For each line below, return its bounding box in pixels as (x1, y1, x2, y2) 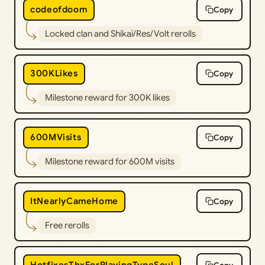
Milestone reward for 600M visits (44, 156, 174, 167)
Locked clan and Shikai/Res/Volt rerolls (44, 28, 196, 40)
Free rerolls (44, 220, 89, 231)
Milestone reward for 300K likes (44, 92, 170, 104)
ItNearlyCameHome (30, 196, 118, 207)
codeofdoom (30, 4, 88, 15)
